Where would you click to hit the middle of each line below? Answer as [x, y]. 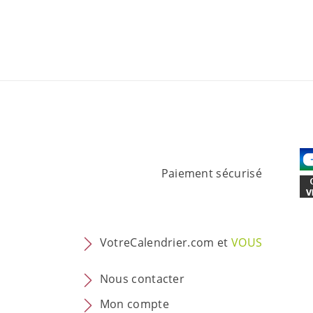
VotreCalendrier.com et [164, 243]
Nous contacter [142, 279]
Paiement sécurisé [211, 173]
